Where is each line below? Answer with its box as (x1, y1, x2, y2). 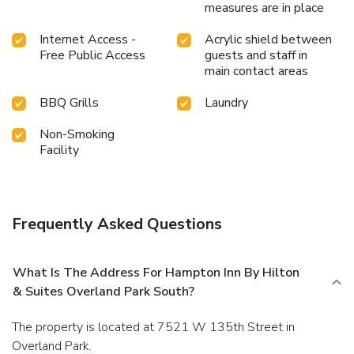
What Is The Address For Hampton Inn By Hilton (13, 263, 299, 281)
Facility (40, 141, 79, 159)
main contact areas (205, 62, 308, 80)
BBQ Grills (40, 93, 99, 111)
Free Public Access (40, 46, 145, 64)
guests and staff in (205, 46, 307, 64)
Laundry (205, 93, 248, 111)
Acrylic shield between (205, 30, 332, 48)
